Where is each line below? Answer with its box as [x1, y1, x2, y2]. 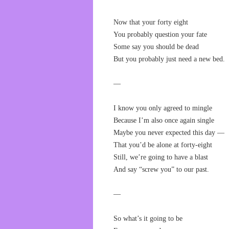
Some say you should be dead [113, 43, 199, 51]
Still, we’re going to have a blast [113, 153, 208, 161]
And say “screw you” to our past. [113, 166, 209, 173]
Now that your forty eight [113, 18, 188, 26]
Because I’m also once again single [113, 117, 214, 124]
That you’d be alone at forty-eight [113, 141, 212, 149]
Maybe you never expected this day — [113, 129, 224, 136]
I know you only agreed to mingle [113, 104, 212, 112]
